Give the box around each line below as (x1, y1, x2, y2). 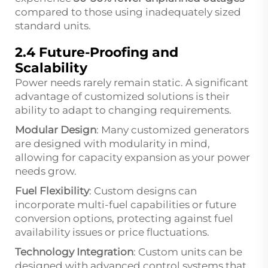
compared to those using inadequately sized (15, 5, 241, 18)
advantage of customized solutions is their (15, 90, 230, 102)
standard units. (15, 19, 91, 32)
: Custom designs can (89, 184, 197, 197)
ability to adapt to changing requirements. (15, 103, 232, 116)
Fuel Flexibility (15, 184, 89, 197)
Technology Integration (15, 245, 133, 258)
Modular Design (15, 123, 96, 136)
